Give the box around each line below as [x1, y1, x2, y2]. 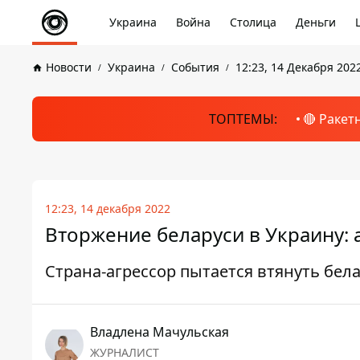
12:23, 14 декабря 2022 [45, 201, 170, 216]
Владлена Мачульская [90, 323, 229, 341]
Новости [46, 59, 92, 75]
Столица [230, 14, 276, 30]
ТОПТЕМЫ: [208, 110, 277, 128]
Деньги [296, 14, 336, 30]
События [171, 59, 219, 75]
